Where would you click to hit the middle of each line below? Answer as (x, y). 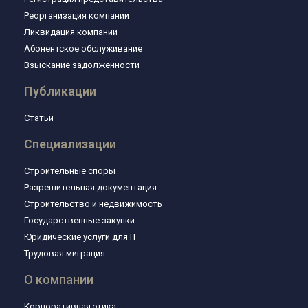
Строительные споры (70, 171)
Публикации (60, 91)
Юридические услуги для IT (80, 237)
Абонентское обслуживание (83, 49)
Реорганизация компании (77, 16)
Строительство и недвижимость (93, 204)
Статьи (39, 118)
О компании (59, 280)
